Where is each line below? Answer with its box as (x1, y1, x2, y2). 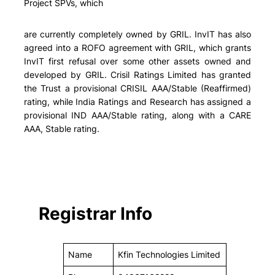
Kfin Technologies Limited (117, 249, 220, 260)
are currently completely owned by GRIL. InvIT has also (23, 28, 252, 39)
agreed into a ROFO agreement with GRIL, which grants (23, 42, 252, 53)
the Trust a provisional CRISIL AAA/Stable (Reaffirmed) (23, 82, 252, 93)
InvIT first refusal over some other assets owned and (23, 55, 252, 66)
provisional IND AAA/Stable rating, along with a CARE (23, 109, 252, 120)
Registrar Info (38, 203, 152, 224)
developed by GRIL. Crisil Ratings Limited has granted (23, 69, 252, 80)
